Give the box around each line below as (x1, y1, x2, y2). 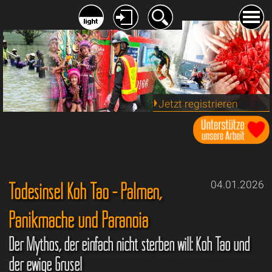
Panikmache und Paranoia (8, 206, 148, 234)
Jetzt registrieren (158, 97, 238, 110)
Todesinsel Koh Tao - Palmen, (8, 178, 161, 205)
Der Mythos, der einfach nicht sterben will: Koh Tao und (8, 233, 250, 256)
